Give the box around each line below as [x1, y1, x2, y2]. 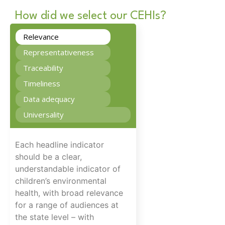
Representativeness [23, 47, 94, 58]
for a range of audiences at [15, 200, 119, 210]
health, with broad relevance [15, 188, 123, 198]
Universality [23, 109, 64, 120]
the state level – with [15, 212, 94, 222]
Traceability [23, 63, 63, 73]
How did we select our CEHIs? [15, 10, 166, 23]
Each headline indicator [15, 140, 104, 150]
